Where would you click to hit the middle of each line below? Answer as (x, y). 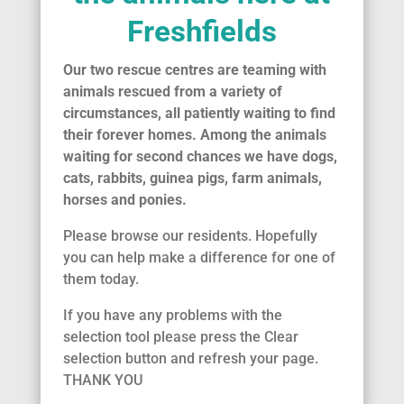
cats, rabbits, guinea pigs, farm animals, (192, 179)
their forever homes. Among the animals (194, 135)
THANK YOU (104, 381)
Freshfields (202, 32)
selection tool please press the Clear (180, 337)
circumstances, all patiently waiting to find (199, 114)
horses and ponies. (124, 200)
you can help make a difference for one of (199, 258)
